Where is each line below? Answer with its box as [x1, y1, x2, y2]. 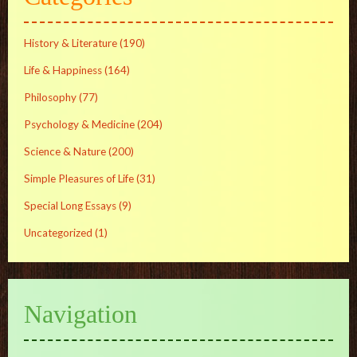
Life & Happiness [24, 64, 102, 77]
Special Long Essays [24, 199, 116, 213]
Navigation [24, 299, 137, 328]
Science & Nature [24, 145, 106, 159]
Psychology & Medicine [24, 118, 135, 131]
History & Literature [24, 37, 117, 50]
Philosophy [24, 91, 76, 104]
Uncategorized [24, 226, 92, 240]
